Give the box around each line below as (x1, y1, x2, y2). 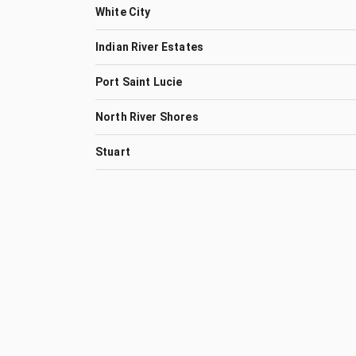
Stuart (95, 145, 130, 158)
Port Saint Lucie (95, 75, 183, 88)
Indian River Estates (95, 41, 203, 53)
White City (95, 6, 151, 18)
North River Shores (95, 110, 199, 123)
